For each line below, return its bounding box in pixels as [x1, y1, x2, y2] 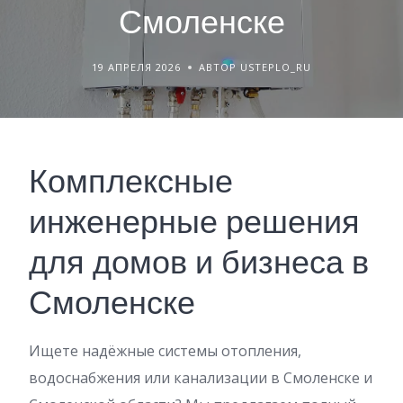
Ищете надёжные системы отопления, [29, 341, 301, 361]
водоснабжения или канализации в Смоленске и [29, 368, 372, 388]
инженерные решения [29, 199, 360, 245]
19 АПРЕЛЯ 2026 [92, 60, 181, 74]
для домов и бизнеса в [29, 239, 369, 285]
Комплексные [29, 158, 233, 204]
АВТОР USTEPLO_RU [199, 60, 311, 74]
